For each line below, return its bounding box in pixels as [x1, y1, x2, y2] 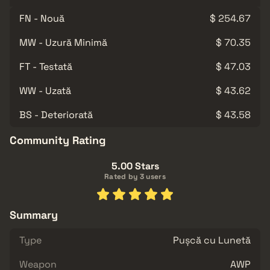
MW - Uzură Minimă [19, 36, 107, 49]
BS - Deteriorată [19, 108, 93, 121]
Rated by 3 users [104, 171, 166, 181]
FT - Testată [19, 60, 72, 73]
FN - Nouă [19, 11, 64, 25]
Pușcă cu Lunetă [173, 233, 251, 246]
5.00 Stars [111, 159, 159, 172]
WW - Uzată [19, 84, 71, 97]
